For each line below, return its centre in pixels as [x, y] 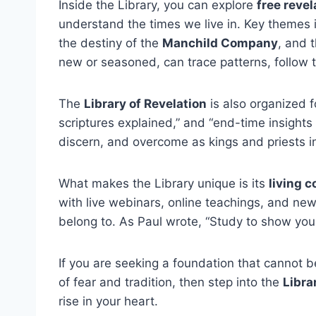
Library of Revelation [145, 104]
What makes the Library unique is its [164, 183]
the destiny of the [110, 43]
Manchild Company [220, 43]
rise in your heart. [108, 301]
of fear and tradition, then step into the [171, 282]
